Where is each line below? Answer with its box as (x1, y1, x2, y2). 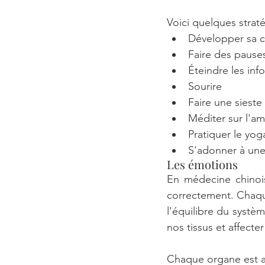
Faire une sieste (188, 96, 262, 109)
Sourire (188, 80, 222, 93)
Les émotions (167, 156, 238, 173)
